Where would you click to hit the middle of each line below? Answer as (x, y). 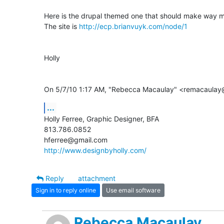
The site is (61, 26)
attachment (97, 178)
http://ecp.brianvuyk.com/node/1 (133, 26)
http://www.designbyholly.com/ (95, 150)
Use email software (133, 190)
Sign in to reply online (66, 190)
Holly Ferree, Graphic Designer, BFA (101, 119)
